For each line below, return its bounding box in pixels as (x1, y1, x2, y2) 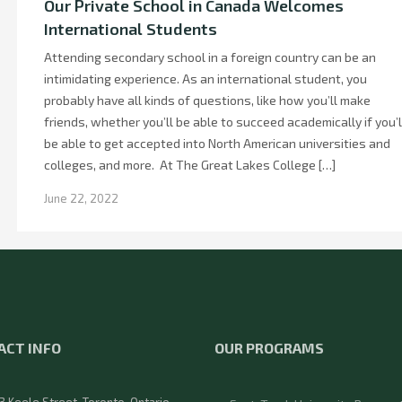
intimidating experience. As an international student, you (44, 71, 367, 86)
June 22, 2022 (44, 191, 118, 205)
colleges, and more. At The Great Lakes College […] (44, 157, 336, 172)
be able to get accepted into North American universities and (44, 135, 390, 151)
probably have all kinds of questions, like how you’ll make (44, 92, 371, 108)
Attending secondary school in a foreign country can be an (44, 49, 376, 65)
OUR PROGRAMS (214, 339, 324, 356)
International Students (44, 19, 217, 39)
